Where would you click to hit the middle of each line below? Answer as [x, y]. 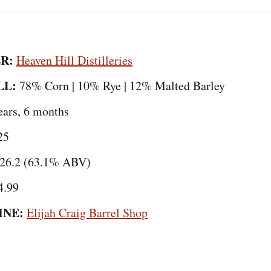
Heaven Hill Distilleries [74, 60]
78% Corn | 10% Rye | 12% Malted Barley [121, 86]
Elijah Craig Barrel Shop [87, 213]
